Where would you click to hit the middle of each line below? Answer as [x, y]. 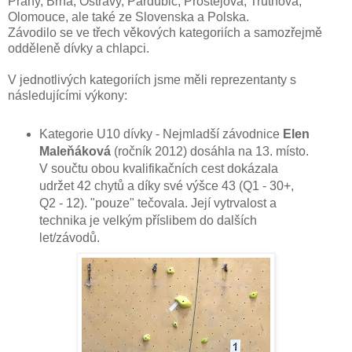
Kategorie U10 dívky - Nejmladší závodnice [161, 134]
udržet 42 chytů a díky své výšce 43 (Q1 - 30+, [166, 186]
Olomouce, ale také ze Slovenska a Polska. [128, 17]
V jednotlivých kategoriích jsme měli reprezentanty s [152, 80]
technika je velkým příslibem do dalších [148, 221]
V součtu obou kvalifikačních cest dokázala [158, 169]
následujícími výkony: [68, 96]
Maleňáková [76, 152]
